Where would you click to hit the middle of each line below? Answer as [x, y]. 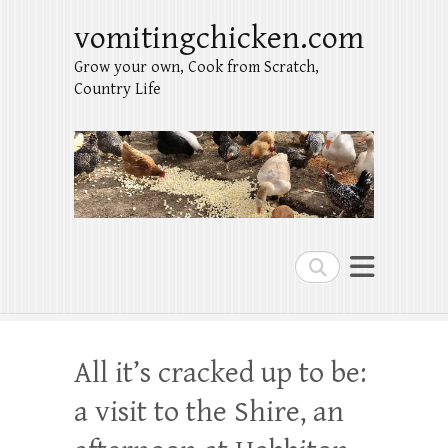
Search [320, 265]
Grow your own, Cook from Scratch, [196, 67]
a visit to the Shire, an [209, 412]
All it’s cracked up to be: [220, 373]
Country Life [117, 89]
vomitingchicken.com [219, 38]
